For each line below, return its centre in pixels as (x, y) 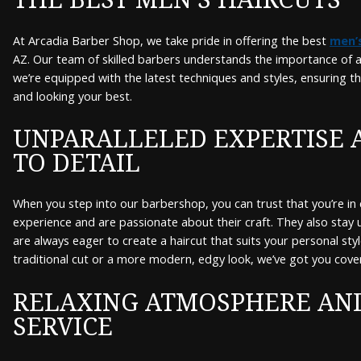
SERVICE (63, 325)
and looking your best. (73, 96)
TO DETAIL (77, 162)
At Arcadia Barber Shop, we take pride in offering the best (171, 40)
